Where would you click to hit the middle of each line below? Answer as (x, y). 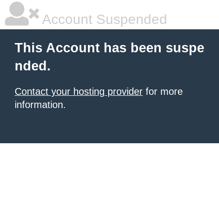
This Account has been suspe (109, 48)
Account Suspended (103, 19)
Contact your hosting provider (79, 91)
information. (40, 105)
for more (163, 91)
